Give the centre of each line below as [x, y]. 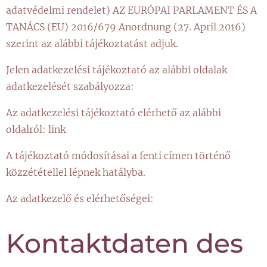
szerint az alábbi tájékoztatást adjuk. [92, 44]
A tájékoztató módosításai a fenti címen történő [118, 156]
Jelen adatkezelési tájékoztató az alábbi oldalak [117, 70]
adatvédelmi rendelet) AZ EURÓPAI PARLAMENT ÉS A [131, 10]
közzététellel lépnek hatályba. [76, 172]
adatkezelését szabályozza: [70, 86]
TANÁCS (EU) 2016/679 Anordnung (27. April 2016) [126, 27]
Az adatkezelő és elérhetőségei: [81, 198]
